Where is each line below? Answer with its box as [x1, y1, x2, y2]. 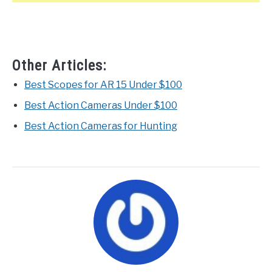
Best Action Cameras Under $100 [24, 99, 177, 111]
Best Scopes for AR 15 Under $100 [24, 78, 182, 90]
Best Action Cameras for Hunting [24, 120, 177, 132]
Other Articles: [12, 56, 106, 74]
